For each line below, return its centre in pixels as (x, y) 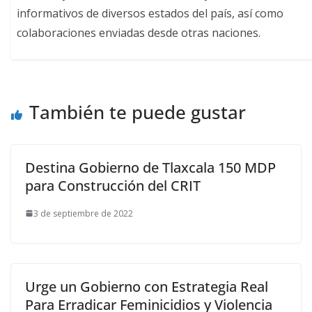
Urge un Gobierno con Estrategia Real (147, 286)
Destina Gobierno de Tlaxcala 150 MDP (150, 167)
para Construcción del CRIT (113, 185)
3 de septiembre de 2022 (83, 213)
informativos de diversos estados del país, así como (150, 13)
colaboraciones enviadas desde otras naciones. (139, 32)
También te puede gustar (138, 112)
